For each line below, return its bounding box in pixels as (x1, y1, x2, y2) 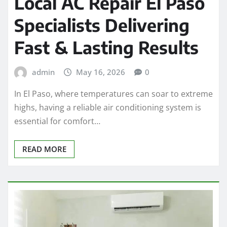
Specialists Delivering (14, 14, 190, 35)
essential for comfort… (14, 116, 100, 127)
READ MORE (22, 144, 66, 155)
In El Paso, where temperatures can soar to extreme (14, 88, 213, 100)
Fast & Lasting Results (14, 36, 199, 58)
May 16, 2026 (76, 66, 126, 77)
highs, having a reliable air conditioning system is (14, 102, 201, 113)
